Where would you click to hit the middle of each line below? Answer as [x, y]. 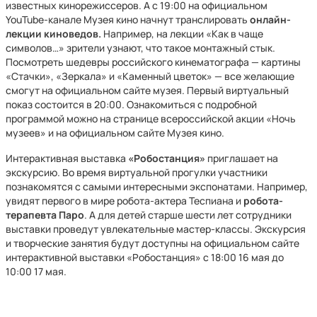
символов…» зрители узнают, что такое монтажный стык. [140, 48]
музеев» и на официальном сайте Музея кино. [115, 133]
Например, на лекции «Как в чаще [182, 34]
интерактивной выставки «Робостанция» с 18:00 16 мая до [145, 257]
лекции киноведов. [53, 34]
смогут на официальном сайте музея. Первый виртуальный [147, 90]
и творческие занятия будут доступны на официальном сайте [152, 243]
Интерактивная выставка [67, 158]
